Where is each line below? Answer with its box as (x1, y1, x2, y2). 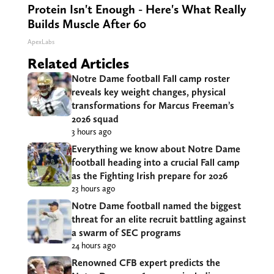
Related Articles (27, 54, 129, 73)
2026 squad (71, 113, 119, 125)
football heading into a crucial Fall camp (71, 157, 240, 169)
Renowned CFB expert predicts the (71, 257, 220, 269)
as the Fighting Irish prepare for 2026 (71, 170, 228, 182)
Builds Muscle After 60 (27, 17, 146, 32)
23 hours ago (71, 183, 115, 194)
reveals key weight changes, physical (71, 86, 226, 98)
